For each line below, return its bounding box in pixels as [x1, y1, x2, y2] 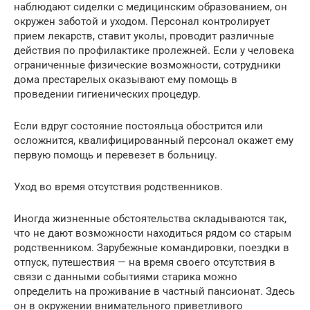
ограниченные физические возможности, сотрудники [14, 58, 281, 71]
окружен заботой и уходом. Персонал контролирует [14, 15, 270, 28]
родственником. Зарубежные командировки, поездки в [14, 241, 289, 254]
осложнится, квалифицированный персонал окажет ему [14, 134, 293, 147]
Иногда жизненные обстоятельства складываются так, [14, 212, 286, 225]
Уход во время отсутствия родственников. [14, 180, 223, 193]
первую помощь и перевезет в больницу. [14, 148, 217, 161]
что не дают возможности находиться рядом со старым [14, 226, 291, 239]
